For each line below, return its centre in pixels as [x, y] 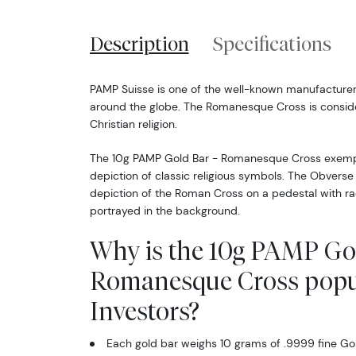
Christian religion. [133, 124]
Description [139, 43]
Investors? [144, 311]
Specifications [273, 43]
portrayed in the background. [164, 210]
